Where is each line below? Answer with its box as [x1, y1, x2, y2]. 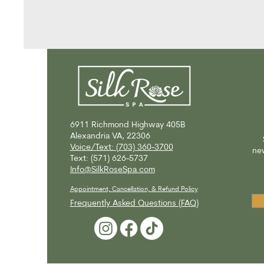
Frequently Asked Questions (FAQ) [70, 199, 199, 208]
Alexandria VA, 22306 [70, 132, 150, 141]
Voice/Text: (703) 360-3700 [70, 143, 173, 152]
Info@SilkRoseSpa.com [70, 166, 155, 174]
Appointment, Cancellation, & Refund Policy [70, 186, 198, 193]
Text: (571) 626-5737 [70, 154, 148, 163]
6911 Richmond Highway [70, 121, 164, 130]
